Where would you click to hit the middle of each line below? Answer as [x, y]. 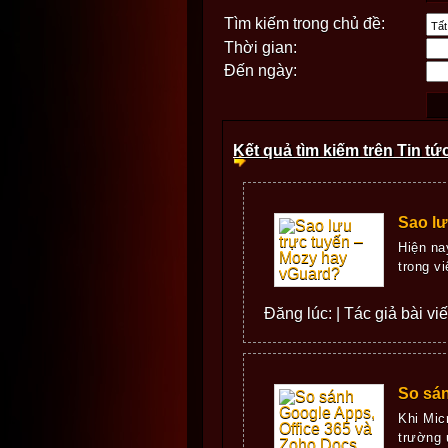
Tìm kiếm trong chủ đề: [304, 23]
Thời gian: [260, 47]
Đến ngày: [260, 70]
